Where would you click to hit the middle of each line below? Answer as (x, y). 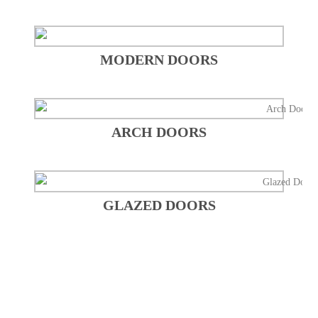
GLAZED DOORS (159, 205)
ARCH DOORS (159, 132)
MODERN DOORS (159, 60)
